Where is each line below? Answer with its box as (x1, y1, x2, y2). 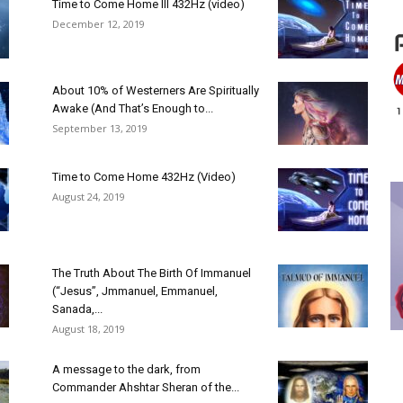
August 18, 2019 (52, 322, 125, 336)
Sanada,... (52, 302, 103, 316)
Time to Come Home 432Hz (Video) (52, 170, 236, 184)
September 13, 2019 (52, 121, 148, 135)
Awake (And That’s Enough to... (52, 102, 213, 115)
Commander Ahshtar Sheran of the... (52, 381, 239, 394)
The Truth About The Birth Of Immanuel (52, 266, 251, 280)
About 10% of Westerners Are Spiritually (52, 84, 259, 97)
